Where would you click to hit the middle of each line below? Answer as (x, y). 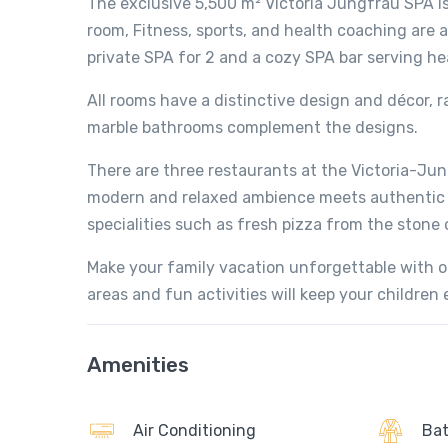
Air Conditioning (194, 430)
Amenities (138, 365)
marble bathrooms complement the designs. (252, 128)
